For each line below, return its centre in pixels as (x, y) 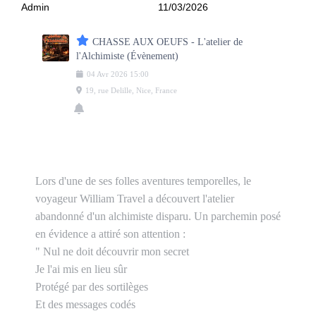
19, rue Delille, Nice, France (131, 91)
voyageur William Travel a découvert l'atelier (135, 199)
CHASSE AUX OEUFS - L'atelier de (168, 42)
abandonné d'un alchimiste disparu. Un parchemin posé (158, 217)
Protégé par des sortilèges (92, 287)
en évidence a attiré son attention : (110, 234)
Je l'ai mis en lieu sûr (81, 269)
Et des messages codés (85, 305)
